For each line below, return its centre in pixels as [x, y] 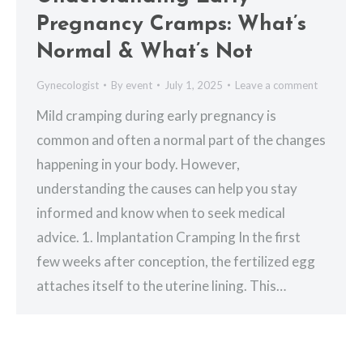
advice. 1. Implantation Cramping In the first [169, 237]
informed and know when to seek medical [161, 213]
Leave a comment [276, 85]
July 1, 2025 [194, 85]
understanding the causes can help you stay [167, 189]
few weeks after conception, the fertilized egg [176, 262]
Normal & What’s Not [145, 53]
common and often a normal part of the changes [181, 140]
